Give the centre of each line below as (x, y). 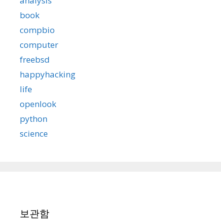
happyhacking (48, 74)
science (34, 133)
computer (39, 45)
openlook (38, 104)
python (34, 119)
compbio (37, 30)
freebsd (35, 59)
